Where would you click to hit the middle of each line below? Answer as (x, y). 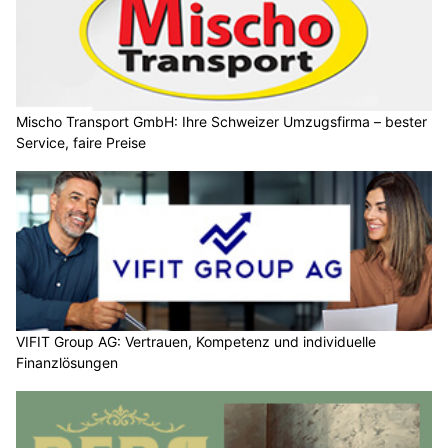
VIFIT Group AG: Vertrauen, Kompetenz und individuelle (196, 341)
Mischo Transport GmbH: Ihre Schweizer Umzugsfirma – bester (221, 122)
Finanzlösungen (67, 362)
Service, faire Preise (81, 143)
